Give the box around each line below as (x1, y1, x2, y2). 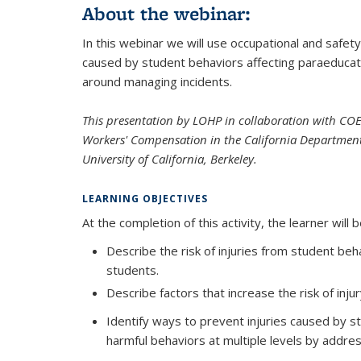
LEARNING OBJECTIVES (82, 191, 208, 205)
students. (106, 261, 159, 278)
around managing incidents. (82, 73, 232, 89)
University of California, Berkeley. (82, 150, 257, 167)
